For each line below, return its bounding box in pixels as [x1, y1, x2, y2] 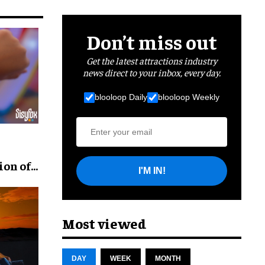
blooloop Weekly [158, 92, 219, 102]
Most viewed [62, 214, 147, 232]
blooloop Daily [95, 92, 147, 102]
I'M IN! [138, 166, 166, 176]
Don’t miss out [86, 28, 217, 54]
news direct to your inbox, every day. [83, 66, 221, 78]
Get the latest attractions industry [86, 54, 217, 66]
